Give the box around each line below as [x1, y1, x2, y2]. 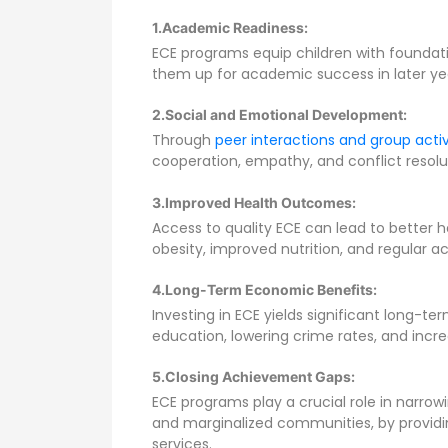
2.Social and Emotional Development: [152, 106, 407, 124]
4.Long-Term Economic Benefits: [152, 281, 377, 299]
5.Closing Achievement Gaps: [152, 368, 355, 386]
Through [152, 130, 215, 151]
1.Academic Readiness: [152, 18, 308, 36]
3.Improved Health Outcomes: [152, 193, 356, 211]
